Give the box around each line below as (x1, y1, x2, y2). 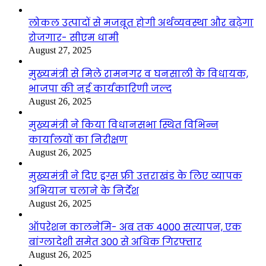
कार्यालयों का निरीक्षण (28, 132, 128, 147)
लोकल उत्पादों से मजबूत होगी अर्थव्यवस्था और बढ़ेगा (28, 15, 254, 30)
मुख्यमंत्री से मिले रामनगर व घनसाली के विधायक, (28, 66, 248, 81)
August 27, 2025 (28, 45, 91, 55)
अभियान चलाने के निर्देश (28, 183, 139, 198)
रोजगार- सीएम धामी (28, 30, 119, 45)
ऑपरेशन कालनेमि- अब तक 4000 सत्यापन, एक (28, 220, 242, 234)
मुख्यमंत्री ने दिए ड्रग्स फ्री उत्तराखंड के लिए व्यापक (28, 169, 242, 183)
